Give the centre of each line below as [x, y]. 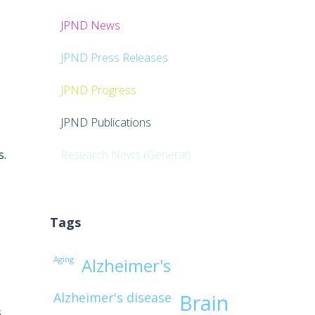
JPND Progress [98, 90]
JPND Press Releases [114, 58]
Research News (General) [125, 155]
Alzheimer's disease [112, 298]
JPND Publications [105, 123]
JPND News [90, 26]
